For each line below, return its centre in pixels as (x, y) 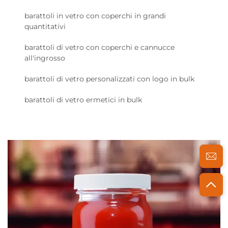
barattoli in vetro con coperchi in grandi (95, 16)
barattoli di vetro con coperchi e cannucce (99, 47)
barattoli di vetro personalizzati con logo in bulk (109, 79)
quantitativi (45, 26)
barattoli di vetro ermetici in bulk (83, 100)
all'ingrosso (45, 58)
